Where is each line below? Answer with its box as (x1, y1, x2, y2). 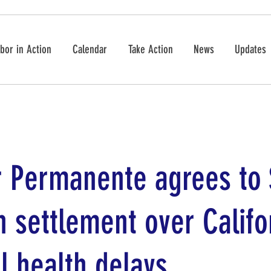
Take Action (128, 42, 173, 56)
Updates (235, 42, 266, 56)
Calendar (72, 42, 107, 56)
